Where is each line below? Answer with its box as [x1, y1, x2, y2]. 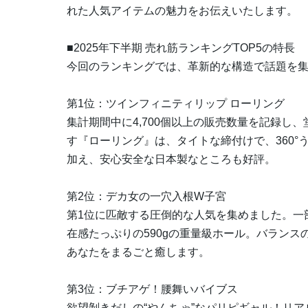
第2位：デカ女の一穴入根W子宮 [67, 190, 226, 203]
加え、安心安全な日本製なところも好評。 [67, 153, 276, 166]
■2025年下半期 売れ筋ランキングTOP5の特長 [67, 42, 295, 54]
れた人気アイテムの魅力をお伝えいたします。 [67, 5, 298, 17]
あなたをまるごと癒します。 [67, 246, 210, 258]
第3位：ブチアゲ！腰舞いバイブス [67, 283, 238, 296]
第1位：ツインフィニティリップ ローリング [67, 98, 285, 110]
